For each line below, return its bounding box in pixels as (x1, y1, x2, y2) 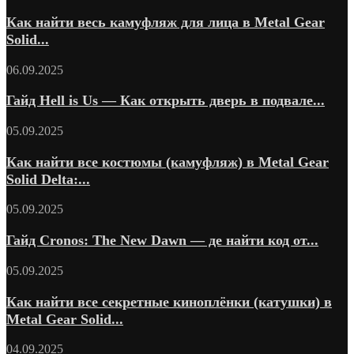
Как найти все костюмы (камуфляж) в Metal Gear (6, 153, 329, 170)
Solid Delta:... (6, 171, 90, 187)
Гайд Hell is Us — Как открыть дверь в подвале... (6, 92, 325, 109)
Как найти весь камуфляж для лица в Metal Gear (6, 13, 325, 30)
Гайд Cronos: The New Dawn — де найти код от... (6, 232, 318, 249)
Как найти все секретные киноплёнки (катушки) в (6, 293, 332, 310)
